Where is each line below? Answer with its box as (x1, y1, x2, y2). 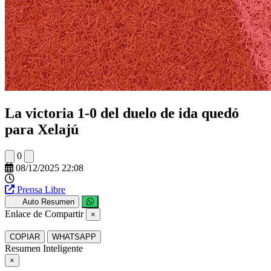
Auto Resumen (22, 197, 74, 206)
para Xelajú (5, 121, 79, 137)
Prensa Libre (17, 184, 65, 195)
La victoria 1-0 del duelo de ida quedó (5, 105, 239, 121)
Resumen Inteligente (5, 243, 83, 253)
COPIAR (10, 232, 40, 241)
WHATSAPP (52, 232, 96, 241)
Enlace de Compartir (5, 208, 83, 219)
